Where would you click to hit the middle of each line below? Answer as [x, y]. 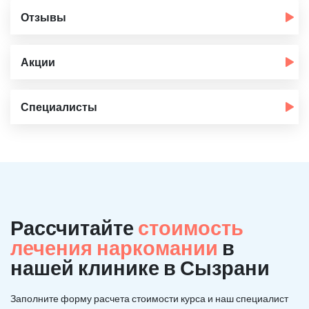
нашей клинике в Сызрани [140, 267]
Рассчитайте [74, 227]
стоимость [191, 227]
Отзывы [43, 17]
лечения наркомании [116, 247]
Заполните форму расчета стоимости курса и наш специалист [149, 298]
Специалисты [59, 106]
